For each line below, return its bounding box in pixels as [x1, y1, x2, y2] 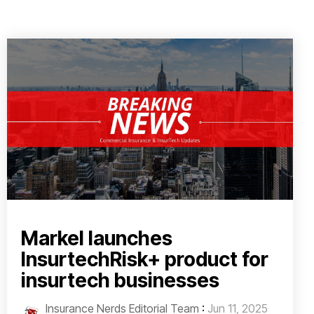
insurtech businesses [21, 268, 219, 292]
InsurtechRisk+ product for [21, 247, 268, 271]
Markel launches [21, 226, 172, 250]
